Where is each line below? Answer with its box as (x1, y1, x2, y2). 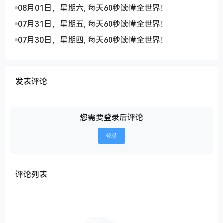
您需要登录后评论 (80, 112, 143, 123)
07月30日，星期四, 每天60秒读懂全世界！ (18, 34, 168, 46)
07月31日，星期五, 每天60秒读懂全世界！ (18, 18, 168, 30)
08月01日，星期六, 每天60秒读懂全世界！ (18, 2, 168, 14)
